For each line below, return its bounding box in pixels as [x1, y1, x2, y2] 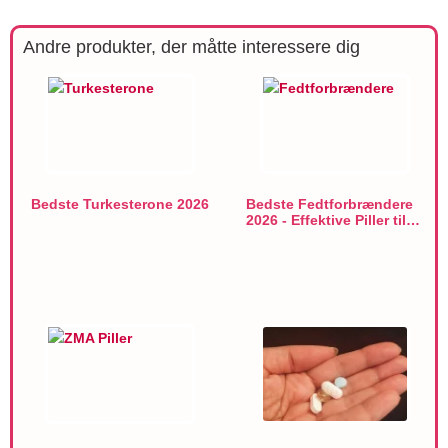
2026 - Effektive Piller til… [245, 212, 420, 229]
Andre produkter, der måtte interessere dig [23, 37, 360, 58]
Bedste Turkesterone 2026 [31, 196, 209, 213]
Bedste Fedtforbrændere [245, 196, 413, 213]
